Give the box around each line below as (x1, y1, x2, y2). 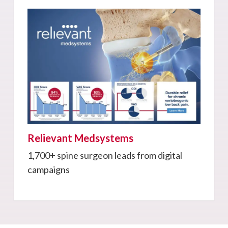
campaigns (27, 163, 70, 175)
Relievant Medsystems (27, 131, 133, 144)
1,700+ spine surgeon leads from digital (27, 149, 182, 161)
